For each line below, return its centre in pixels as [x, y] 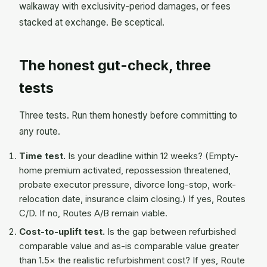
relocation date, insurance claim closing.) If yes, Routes [132, 199]
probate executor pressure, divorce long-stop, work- [128, 185]
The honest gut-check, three [115, 65]
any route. [40, 132]
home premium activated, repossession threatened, [125, 171]
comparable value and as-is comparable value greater [129, 246]
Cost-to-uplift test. [62, 232]
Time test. [42, 156]
